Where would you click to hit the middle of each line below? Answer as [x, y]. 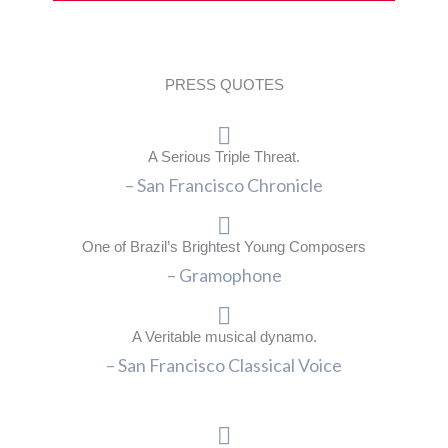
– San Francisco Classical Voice [224, 365]
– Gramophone [224, 275]
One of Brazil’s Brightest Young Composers [224, 247]
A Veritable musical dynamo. [224, 337]
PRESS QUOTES [224, 85]
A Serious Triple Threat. [224, 157]
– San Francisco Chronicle [224, 185]
